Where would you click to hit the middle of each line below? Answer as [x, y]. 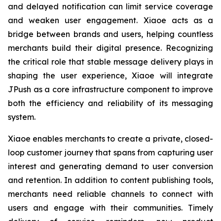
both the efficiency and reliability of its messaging [110, 103]
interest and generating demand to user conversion [110, 166]
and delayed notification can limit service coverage [110, 6]
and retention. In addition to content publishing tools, [110, 180]
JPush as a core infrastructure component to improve [110, 89]
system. [22, 117]
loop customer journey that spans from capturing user [110, 152]
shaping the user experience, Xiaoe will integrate [110, 75]
